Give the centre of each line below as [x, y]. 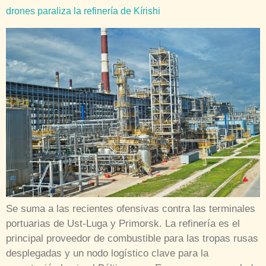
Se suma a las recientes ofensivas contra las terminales [131, 208]
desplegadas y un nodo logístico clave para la [107, 253]
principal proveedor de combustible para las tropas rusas [132, 238]
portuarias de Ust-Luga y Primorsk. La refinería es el [123, 223]
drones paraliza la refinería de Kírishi [83, 11]
